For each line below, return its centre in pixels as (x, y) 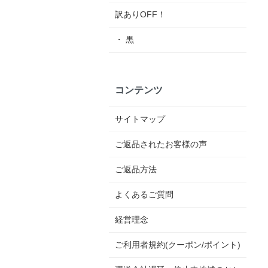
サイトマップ (140, 119)
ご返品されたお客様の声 (161, 144)
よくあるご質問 (144, 195)
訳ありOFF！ (140, 14)
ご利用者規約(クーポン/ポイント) (177, 245)
